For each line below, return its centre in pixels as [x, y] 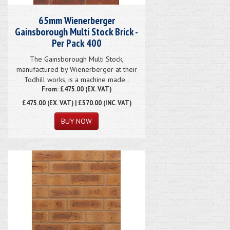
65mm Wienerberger [76, 20]
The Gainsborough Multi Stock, [76, 59]
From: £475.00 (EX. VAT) [76, 89]
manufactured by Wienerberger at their [76, 69]
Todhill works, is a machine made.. [76, 79]
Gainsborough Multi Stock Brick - [76, 32]
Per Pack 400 [76, 43]
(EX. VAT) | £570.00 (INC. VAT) [88, 102]
